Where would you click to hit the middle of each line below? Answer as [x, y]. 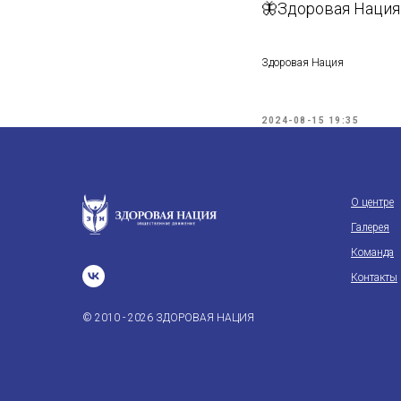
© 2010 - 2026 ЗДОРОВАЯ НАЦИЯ [168, 318]
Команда [372, 253]
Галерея [370, 228]
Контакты [374, 278]
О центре [372, 203]
